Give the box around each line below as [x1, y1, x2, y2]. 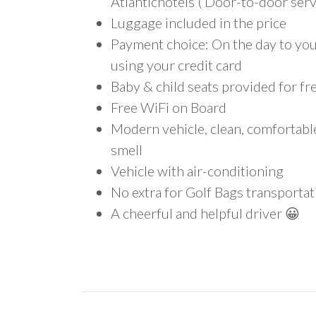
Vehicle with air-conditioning [111, 162, 284, 179]
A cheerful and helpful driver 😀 [111, 205, 300, 221]
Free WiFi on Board [111, 99, 226, 116]
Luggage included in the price [111, 14, 286, 31]
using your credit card [111, 56, 242, 73]
